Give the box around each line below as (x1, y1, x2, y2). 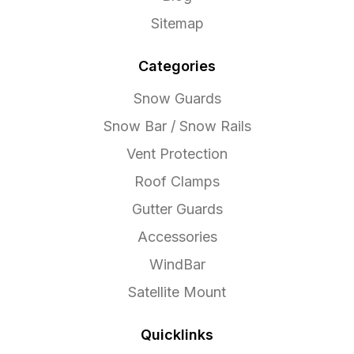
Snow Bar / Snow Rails (103, 118, 251, 135)
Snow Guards (133, 90, 221, 107)
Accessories (137, 228, 217, 246)
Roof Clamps (134, 173, 220, 190)
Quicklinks (141, 326, 213, 344)
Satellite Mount (128, 284, 226, 301)
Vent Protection (126, 145, 228, 163)
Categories (138, 58, 216, 75)
